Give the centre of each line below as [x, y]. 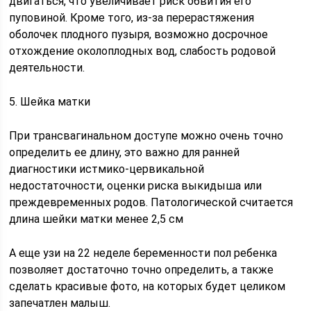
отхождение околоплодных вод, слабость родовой [143, 51]
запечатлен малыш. [60, 303]
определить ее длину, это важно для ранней [125, 152]
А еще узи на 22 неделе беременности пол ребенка [143, 253]
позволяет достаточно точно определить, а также [142, 270]
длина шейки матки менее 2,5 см [96, 219]
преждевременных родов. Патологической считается [151, 202]
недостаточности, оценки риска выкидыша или [136, 186]
